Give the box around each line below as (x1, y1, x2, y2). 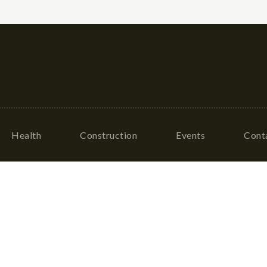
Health (11, 129, 41, 141)
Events (176, 129, 205, 141)
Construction (80, 129, 137, 141)
